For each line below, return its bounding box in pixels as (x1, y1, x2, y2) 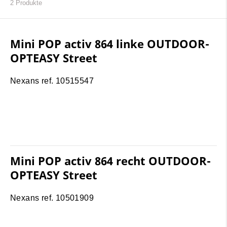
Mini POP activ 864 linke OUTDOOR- (10, 36, 209, 52)
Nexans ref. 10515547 (10, 77, 94, 86)
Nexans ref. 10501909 (10, 194, 94, 203)
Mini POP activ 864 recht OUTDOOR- (10, 153, 211, 169)
